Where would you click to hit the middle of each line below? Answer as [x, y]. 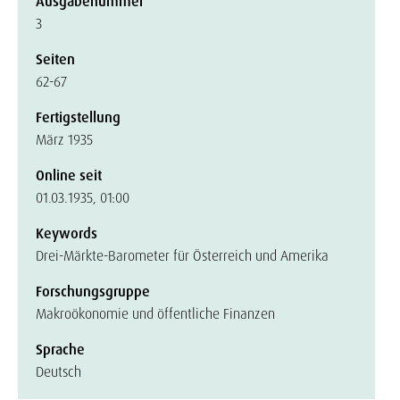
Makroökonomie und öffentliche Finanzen [155, 314]
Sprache [60, 350]
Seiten [55, 59]
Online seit [69, 175]
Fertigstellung [78, 117]
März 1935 [64, 140]
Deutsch [58, 372]
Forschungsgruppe [93, 292]
